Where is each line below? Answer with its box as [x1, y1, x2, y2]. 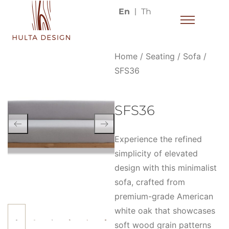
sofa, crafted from [114, 177, 185, 187]
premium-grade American [114, 191, 213, 201]
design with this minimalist [114, 163, 217, 173]
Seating [146, 51, 175, 61]
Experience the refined [114, 134, 202, 144]
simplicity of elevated [114, 148, 198, 158]
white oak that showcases [114, 205, 215, 216]
